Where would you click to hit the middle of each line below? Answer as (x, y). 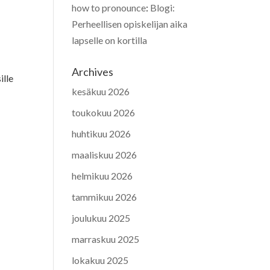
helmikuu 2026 (102, 175)
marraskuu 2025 (106, 239)
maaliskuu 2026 (105, 154)
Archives (93, 71)
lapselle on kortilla (110, 40)
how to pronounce (109, 7)
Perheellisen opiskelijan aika (130, 24)
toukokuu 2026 (104, 112)
